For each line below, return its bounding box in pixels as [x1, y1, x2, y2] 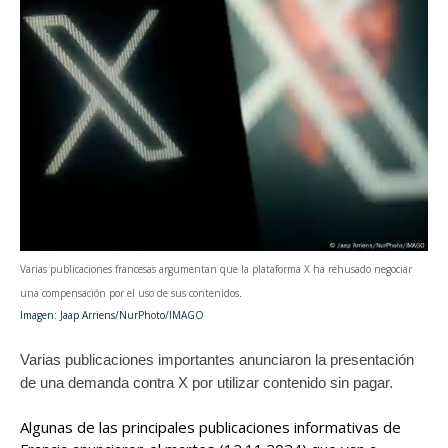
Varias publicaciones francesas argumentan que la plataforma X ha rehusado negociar [20, 262, 412, 276]
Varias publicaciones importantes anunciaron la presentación [20, 351, 414, 368]
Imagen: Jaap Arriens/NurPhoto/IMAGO [20, 308, 204, 322]
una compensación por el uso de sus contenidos [20, 286, 239, 300]
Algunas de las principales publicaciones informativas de [20, 417, 401, 437]
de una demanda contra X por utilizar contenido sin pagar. [20, 374, 393, 391]
